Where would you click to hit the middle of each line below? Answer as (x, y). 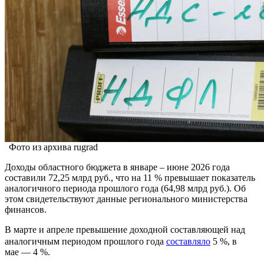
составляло (188, 241)
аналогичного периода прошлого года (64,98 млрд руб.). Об (125, 188)
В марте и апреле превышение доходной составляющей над (125, 229)
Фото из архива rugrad (53, 147)
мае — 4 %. (27, 252)
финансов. (26, 209)
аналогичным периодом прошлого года (85, 241)
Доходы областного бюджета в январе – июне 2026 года (117, 167)
